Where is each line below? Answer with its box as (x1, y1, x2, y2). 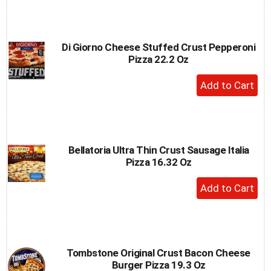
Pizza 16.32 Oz (125, 155, 192, 168)
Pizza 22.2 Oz (128, 53, 189, 65)
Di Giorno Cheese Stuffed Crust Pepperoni (62, 41, 255, 53)
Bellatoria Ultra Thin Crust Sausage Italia (68, 143, 249, 156)
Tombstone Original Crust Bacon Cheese (67, 246, 250, 259)
